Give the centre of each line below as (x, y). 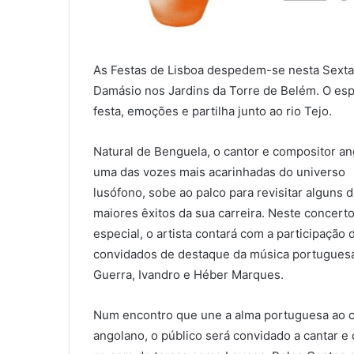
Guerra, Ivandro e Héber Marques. (188, 274)
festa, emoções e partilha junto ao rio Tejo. (213, 111)
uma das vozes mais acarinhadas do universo (219, 171)
